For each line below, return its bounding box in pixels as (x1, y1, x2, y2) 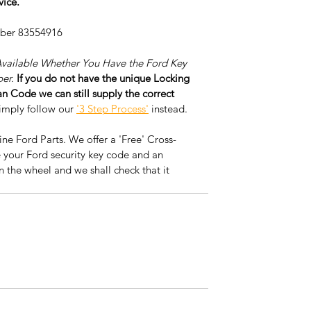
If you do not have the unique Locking (17, 71, 192, 85)
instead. (149, 101, 190, 115)
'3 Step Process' (76, 101, 149, 115)
